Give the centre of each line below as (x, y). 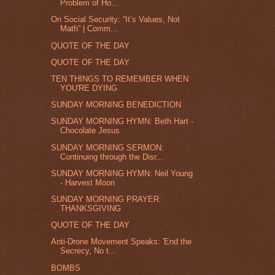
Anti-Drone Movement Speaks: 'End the (122, 242)
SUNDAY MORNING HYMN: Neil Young (122, 173)
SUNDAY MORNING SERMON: (108, 147)
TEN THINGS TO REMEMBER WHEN (120, 79)
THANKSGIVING (91, 209)
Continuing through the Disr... (112, 157)
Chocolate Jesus (90, 131)
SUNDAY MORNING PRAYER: (107, 199)
